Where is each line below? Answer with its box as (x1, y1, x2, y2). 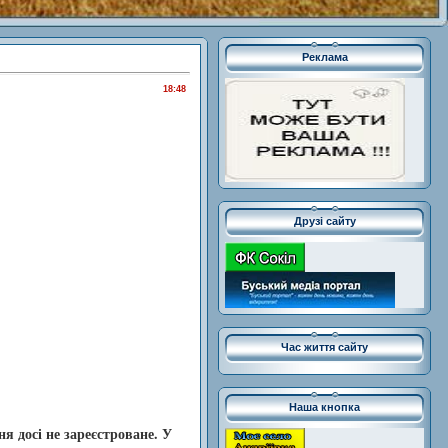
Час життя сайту (281, 341, 368, 354)
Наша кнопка (289, 401, 360, 414)
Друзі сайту (293, 215, 356, 228)
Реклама (301, 51, 348, 64)
